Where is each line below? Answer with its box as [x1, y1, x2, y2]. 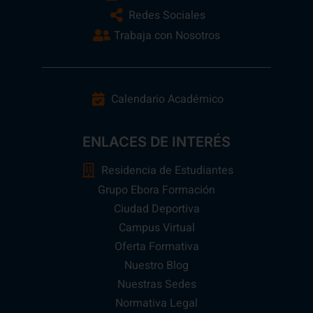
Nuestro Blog [124, 257, 189, 275]
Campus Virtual [118, 219, 195, 237]
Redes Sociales [129, 7, 205, 24]
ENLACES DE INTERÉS [82, 133, 231, 151]
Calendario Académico [110, 91, 224, 108]
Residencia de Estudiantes [101, 162, 233, 180]
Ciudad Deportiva [113, 201, 200, 218]
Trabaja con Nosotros [114, 27, 220, 45]
